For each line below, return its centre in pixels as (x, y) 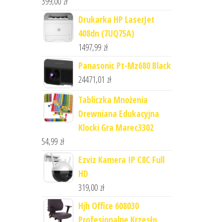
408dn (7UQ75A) (106, 33)
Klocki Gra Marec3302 (116, 127)
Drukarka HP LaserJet (116, 19)
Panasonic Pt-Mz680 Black (124, 65)
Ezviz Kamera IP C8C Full (121, 160)
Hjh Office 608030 (108, 206)
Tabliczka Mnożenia (113, 100)
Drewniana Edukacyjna (118, 113)
